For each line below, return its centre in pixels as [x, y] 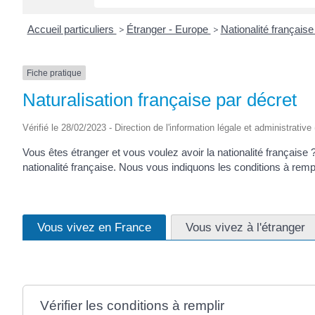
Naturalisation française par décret [160, 100]
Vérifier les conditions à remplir [132, 306]
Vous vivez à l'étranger [245, 227]
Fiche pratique [54, 73]
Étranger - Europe [168, 29]
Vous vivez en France [94, 227]
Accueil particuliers [72, 29]
